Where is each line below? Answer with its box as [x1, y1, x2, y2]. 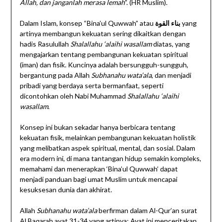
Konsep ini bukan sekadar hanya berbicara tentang [19, 123, 175, 132]
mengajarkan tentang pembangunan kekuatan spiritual [19, 50, 188, 59]
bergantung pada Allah [19, 71, 91, 80]
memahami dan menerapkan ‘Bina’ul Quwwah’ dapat [19, 165, 178, 173]
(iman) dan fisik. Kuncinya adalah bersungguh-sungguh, [19, 60, 188, 69]
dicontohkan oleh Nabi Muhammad [19, 92, 127, 101]
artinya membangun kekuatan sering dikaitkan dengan [19, 29, 186, 38]
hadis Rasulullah [19, 40, 70, 49]
